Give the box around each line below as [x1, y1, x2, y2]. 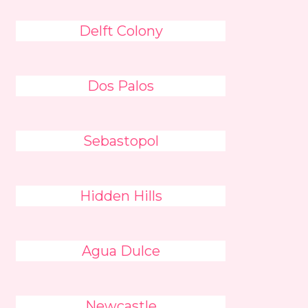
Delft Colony [78, 23, 163, 39]
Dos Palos [87, 78, 155, 94]
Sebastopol [82, 133, 159, 149]
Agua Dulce [81, 243, 160, 259]
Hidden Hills [79, 188, 162, 204]
